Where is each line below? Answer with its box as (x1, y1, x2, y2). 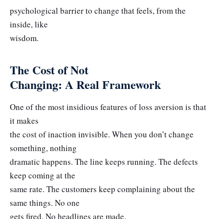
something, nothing (10, 142, 77, 154)
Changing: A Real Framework (10, 75, 161, 93)
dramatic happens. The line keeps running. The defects (10, 156, 198, 168)
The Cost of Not (10, 61, 88, 78)
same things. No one (10, 197, 80, 209)
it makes (10, 115, 39, 127)
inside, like (10, 19, 48, 30)
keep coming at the (10, 170, 75, 181)
